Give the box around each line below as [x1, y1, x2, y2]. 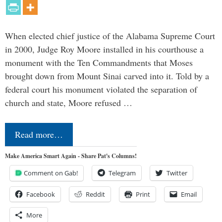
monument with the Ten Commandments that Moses [5, 56, 193, 68]
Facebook [26, 189, 55, 199]
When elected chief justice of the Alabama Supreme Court [5, 29, 215, 42]
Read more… [15, 128, 63, 140]
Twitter [166, 168, 187, 177]
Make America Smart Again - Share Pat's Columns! [5, 151, 137, 160]
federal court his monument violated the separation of [5, 83, 197, 95]
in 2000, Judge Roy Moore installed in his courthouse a [5, 43, 204, 55]
